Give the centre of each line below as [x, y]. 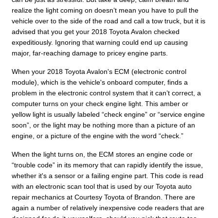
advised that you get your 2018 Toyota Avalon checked [96, 31]
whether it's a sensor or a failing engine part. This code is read [108, 175]
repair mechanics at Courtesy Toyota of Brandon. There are [103, 197]
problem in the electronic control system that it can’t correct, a [106, 93]
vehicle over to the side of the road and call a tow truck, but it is [109, 21]
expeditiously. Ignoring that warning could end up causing [100, 42]
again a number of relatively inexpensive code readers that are [108, 208]
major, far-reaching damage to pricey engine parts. [90, 53]
